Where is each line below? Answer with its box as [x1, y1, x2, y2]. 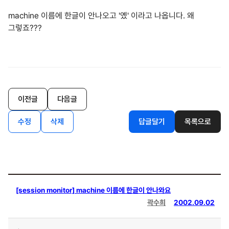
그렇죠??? [8, 23, 42, 33]
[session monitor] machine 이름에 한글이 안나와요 [16, 186, 171, 194]
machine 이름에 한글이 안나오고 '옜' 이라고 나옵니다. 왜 [8, 11, 194, 20]
